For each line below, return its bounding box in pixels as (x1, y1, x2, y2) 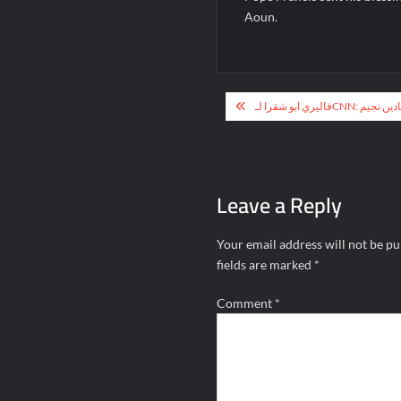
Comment (216, 295, 275, 311)
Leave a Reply (216, 185, 342, 226)
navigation (215, 110, 336, 160)
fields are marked (216, 257, 314, 272)
